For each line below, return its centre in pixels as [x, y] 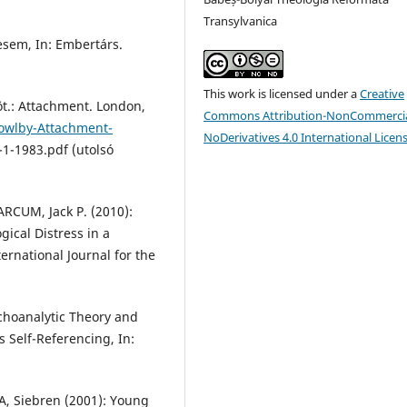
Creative [382, 93]
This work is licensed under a [282, 93]
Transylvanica [241, 20]
